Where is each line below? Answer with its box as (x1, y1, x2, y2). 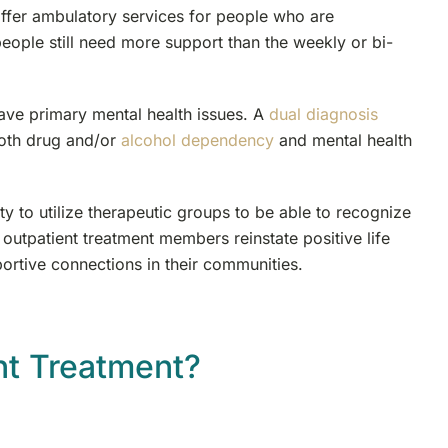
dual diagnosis (268, 104, 378, 125)
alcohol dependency (120, 130, 274, 151)
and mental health (273, 130, 412, 151)
